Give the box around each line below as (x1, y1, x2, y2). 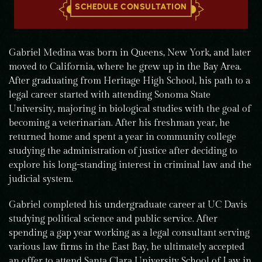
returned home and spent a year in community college (9, 132, 236, 143)
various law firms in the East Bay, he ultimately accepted (9, 242, 244, 253)
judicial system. (9, 174, 73, 185)
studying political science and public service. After (9, 213, 218, 225)
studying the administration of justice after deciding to (9, 146, 237, 157)
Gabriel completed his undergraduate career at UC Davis (9, 199, 247, 211)
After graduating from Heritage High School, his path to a (9, 75, 250, 87)
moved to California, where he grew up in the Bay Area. (9, 61, 242, 73)
